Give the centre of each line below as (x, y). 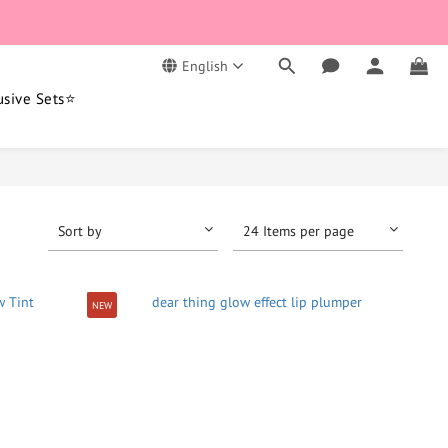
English (205, 66)
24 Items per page (298, 231)
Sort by (80, 231)
